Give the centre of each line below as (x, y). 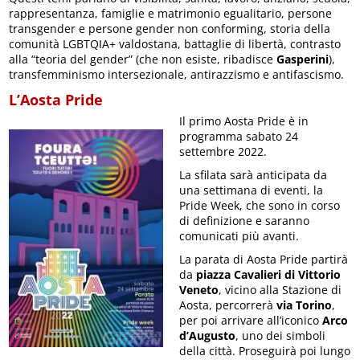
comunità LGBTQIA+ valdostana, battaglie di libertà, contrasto (175, 43)
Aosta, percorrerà (227, 305)
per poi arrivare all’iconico (250, 320)
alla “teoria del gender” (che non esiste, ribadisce (143, 59)
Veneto (199, 289)
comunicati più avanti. (239, 235)
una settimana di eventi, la (252, 190)
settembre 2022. (223, 151)
